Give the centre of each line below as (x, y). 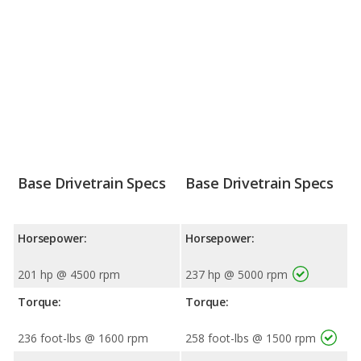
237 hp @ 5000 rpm (237, 274)
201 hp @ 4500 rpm (69, 274)
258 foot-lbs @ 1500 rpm (251, 338)
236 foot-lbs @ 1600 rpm (83, 338)
